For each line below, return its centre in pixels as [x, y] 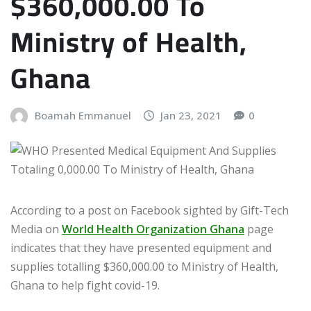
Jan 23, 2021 [191, 115]
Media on [36, 229]
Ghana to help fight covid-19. [85, 286]
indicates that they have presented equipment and [141, 248]
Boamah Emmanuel [83, 115]
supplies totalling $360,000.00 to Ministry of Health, [144, 267]
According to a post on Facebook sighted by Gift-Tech [150, 211]
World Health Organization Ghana [153, 229]
